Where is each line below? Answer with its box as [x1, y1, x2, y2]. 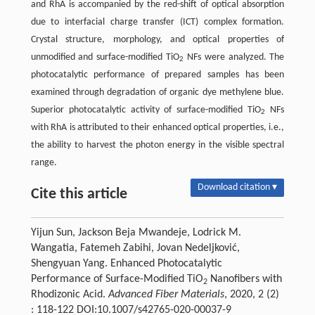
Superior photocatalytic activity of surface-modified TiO [30, 104, 262, 115]
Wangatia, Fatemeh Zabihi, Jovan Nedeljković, [30, 242, 240, 254]
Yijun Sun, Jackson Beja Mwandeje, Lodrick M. [30, 226, 241, 238]
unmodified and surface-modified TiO [30, 51, 180, 63]
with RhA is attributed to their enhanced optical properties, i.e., [30, 122, 285, 133]
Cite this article [30, 186, 127, 202]
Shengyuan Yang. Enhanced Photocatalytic [30, 257, 222, 269]
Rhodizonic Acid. [30, 288, 108, 300]
